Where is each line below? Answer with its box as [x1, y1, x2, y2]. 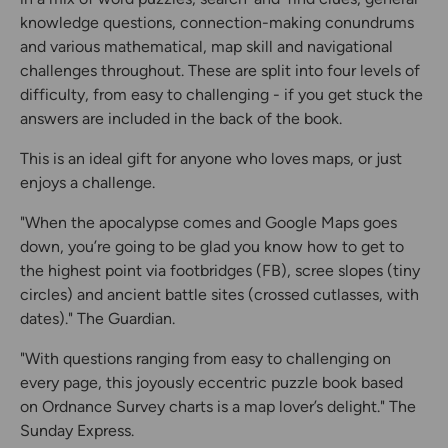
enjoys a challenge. [20, 173, 155, 193]
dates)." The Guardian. [20, 309, 175, 329]
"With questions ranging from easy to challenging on [20, 349, 391, 369]
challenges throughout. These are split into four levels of [20, 61, 420, 81]
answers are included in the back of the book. [20, 109, 342, 129]
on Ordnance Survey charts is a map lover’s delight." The [20, 397, 416, 417]
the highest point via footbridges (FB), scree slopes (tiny [20, 261, 420, 281]
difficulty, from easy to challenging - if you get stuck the [20, 85, 423, 105]
